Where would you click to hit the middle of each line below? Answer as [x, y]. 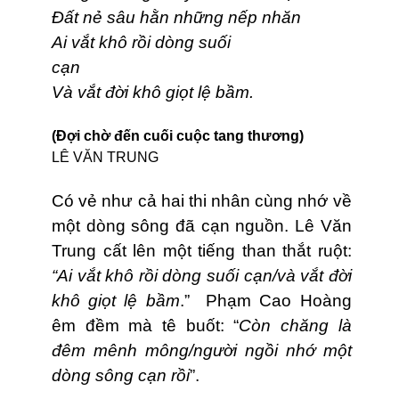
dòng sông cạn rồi [121, 376]
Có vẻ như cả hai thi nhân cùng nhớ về [202, 201]
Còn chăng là [295, 326]
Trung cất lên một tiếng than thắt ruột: [202, 251]
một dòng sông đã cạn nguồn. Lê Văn [202, 226]
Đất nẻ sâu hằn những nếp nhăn [187, 18]
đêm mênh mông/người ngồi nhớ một [202, 351]
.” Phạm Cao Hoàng [265, 301]
